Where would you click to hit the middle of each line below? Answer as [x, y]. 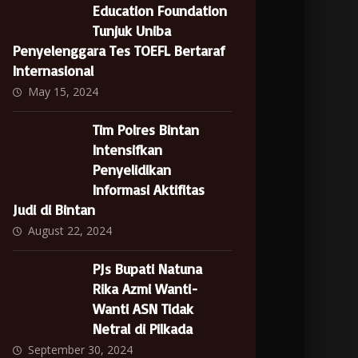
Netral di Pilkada [143, 328]
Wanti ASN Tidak [143, 308]
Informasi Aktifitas [149, 189]
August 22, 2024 [70, 231]
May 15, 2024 [64, 91]
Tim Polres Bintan [146, 129]
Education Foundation [160, 10]
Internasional [54, 70]
